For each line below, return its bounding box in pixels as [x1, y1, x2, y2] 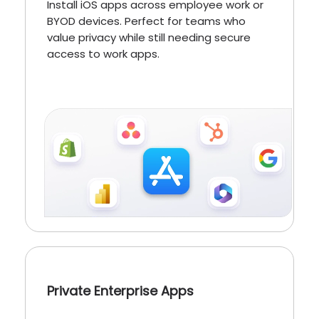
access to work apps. [47, 46, 159, 62]
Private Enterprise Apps [47, 282, 194, 300]
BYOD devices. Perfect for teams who [47, 14, 246, 29]
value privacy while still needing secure [47, 30, 251, 46]
